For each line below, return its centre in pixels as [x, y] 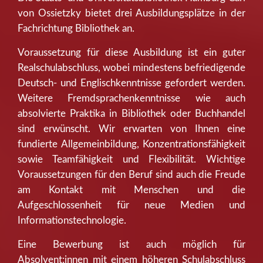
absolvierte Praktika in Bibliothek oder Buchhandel [131, 113]
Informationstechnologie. [72, 220]
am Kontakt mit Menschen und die [131, 190]
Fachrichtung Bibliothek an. [76, 28]
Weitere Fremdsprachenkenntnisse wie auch [131, 98]
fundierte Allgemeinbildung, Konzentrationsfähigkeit [131, 144]
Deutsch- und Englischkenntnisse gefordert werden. [131, 83]
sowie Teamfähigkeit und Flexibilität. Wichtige [131, 159]
